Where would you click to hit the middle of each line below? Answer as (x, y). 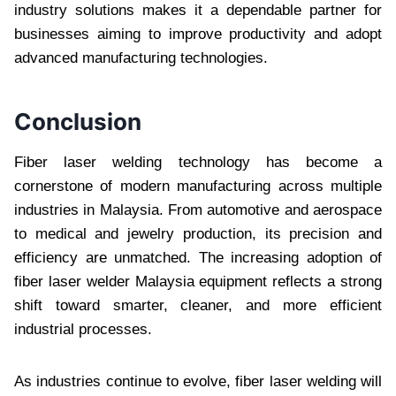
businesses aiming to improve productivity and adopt (198, 34)
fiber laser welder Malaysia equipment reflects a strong (198, 281)
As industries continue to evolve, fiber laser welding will (198, 381)
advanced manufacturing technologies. (141, 57)
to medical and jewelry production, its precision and (198, 233)
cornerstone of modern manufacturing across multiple (198, 186)
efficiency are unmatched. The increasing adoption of (198, 257)
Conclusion (78, 121)
